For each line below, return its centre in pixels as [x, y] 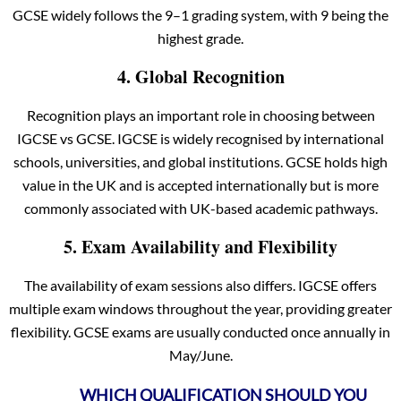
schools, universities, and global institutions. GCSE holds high [200, 161]
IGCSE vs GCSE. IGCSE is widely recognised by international [200, 138]
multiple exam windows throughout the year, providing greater [200, 308]
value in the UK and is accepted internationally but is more [200, 184]
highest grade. [200, 38]
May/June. [200, 354]
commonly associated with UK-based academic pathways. [200, 208]
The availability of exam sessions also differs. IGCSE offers [200, 285]
